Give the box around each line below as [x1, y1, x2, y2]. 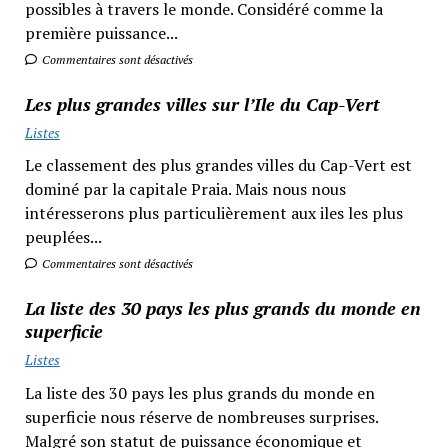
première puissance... [24, 21, 178, 44]
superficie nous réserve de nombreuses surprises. [24, 405, 378, 428]
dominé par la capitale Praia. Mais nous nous [24, 178, 346, 201]
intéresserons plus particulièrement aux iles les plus [24, 202, 403, 225]
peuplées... [24, 226, 102, 249]
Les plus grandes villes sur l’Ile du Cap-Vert [24, 91, 380, 116]
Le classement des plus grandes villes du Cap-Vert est [24, 154, 412, 177]
